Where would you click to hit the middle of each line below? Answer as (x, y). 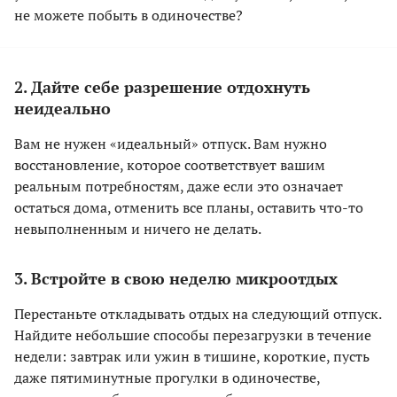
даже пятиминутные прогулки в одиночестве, (167, 378)
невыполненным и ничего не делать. (138, 229)
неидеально (62, 109)
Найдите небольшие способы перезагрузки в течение (193, 335)
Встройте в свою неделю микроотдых (184, 279)
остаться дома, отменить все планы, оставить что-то (189, 208)
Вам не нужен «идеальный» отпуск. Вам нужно (171, 144)
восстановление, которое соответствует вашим (170, 165)
